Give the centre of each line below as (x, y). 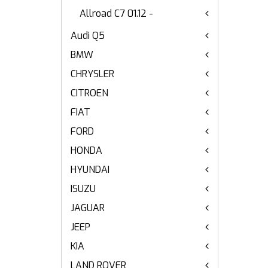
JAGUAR (88, 208)
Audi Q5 (88, 36)
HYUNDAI (90, 170)
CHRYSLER (92, 74)
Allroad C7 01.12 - (116, 13)
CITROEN (89, 93)
